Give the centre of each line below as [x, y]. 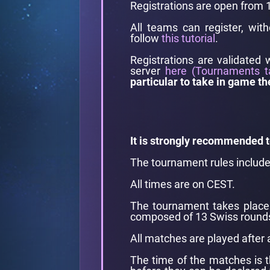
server [148, 71]
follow [146, 38]
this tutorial [188, 38]
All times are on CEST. [183, 184]
